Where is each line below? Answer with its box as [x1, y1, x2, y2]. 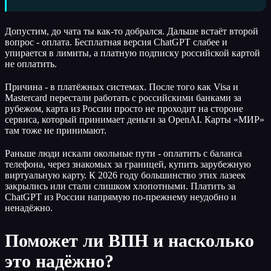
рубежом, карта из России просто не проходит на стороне [5, 103, 243, 114]
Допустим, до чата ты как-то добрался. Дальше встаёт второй [5, 25, 258, 36]
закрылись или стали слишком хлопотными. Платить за [5, 180, 235, 191]
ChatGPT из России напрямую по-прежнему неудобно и [5, 191, 237, 202]
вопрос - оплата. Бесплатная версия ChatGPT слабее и [5, 36, 227, 47]
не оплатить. [5, 58, 57, 69]
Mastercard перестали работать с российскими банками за [5, 92, 241, 103]
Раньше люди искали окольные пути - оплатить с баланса [5, 148, 242, 158]
